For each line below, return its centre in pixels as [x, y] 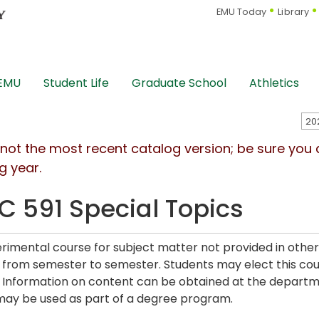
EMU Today [241, 12]
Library [294, 12]
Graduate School [179, 83]
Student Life [76, 83]
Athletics [274, 83]
